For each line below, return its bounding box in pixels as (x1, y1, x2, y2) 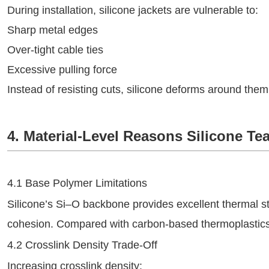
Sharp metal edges (7, 24, 98, 36)
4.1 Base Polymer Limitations (7, 177, 147, 189)
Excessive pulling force (7, 64, 117, 76)
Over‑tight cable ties (7, 44, 103, 56)
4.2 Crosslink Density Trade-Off (7, 239, 157, 251)
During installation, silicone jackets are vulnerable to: (7, 4, 258, 16)
